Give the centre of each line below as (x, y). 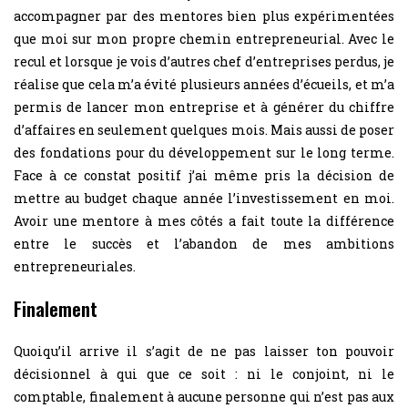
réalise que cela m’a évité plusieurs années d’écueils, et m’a (204, 84)
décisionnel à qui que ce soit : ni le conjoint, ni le (204, 373)
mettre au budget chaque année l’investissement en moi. (204, 198)
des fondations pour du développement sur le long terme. (204, 152)
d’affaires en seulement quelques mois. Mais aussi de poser (204, 129)
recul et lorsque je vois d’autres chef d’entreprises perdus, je (204, 61)
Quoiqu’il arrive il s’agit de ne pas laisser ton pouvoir (204, 351)
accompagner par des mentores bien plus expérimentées (204, 15)
